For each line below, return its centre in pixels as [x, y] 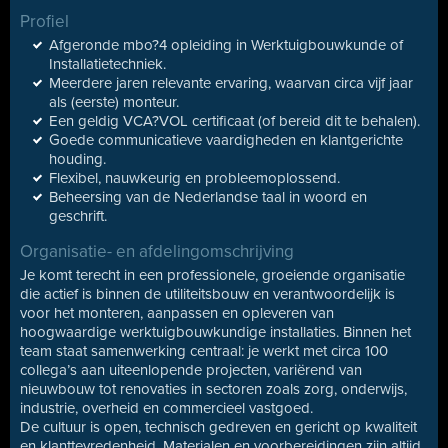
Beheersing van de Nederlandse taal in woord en [208, 197]
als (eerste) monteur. [114, 102]
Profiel [44, 21]
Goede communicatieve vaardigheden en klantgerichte [226, 140]
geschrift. [78, 216]
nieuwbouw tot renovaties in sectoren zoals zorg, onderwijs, [213, 389]
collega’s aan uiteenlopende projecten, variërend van [191, 370]
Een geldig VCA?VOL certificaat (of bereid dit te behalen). [234, 121]
